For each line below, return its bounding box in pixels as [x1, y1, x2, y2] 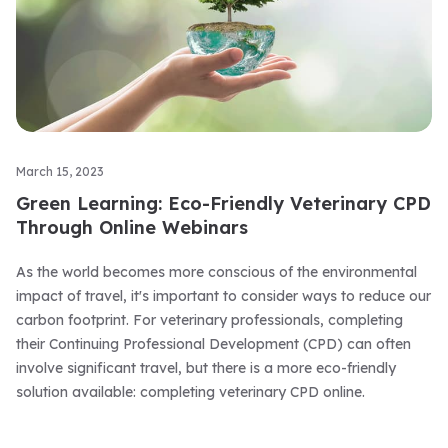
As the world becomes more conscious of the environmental [16, 263, 417, 281]
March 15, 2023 [16, 164, 104, 179]
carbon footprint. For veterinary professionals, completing [16, 311, 403, 329]
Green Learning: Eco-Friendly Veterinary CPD [16, 192, 431, 215]
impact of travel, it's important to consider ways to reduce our [16, 287, 431, 305]
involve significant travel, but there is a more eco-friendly [16, 359, 396, 377]
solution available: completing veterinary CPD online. [16, 383, 365, 401]
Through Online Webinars [16, 216, 248, 239]
